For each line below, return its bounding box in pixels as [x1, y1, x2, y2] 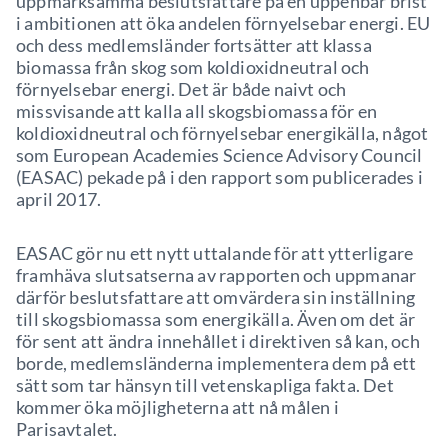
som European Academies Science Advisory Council [16, 144, 423, 166]
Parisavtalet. [16, 418, 118, 440]
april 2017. [16, 188, 102, 210]
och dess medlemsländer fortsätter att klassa [16, 34, 372, 56]
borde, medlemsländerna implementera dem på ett [16, 352, 417, 374]
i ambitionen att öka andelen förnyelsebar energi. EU [16, 12, 431, 34]
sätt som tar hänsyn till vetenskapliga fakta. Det [16, 374, 394, 396]
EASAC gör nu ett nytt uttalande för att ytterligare [16, 242, 414, 264]
